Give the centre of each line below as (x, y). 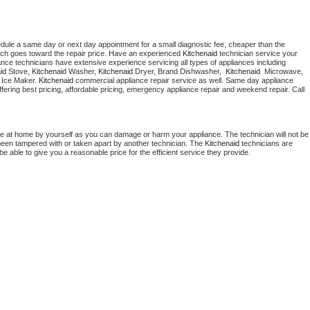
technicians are (266, 144)
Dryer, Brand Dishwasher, (180, 72)
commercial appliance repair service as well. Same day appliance (183, 81)
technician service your (257, 54)
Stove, (19, 72)
